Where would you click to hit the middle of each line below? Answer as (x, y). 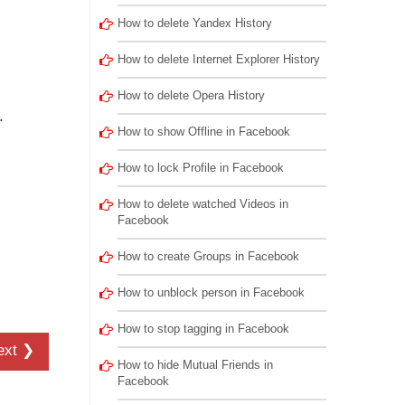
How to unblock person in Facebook (211, 292)
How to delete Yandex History (194, 23)
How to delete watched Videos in (202, 204)
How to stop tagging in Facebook (203, 329)
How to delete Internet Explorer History (218, 59)
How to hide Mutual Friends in (195, 365)
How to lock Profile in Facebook (200, 168)
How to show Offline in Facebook (203, 132)
